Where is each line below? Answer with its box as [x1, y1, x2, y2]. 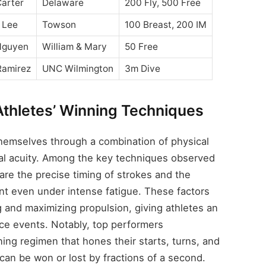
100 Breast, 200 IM [124, 18, 207, 30]
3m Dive [124, 62, 160, 74]
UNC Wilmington [42, 62, 113, 74]
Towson [42, 18, 76, 30]
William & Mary [42, 40, 107, 52]
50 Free [124, 40, 158, 52]
